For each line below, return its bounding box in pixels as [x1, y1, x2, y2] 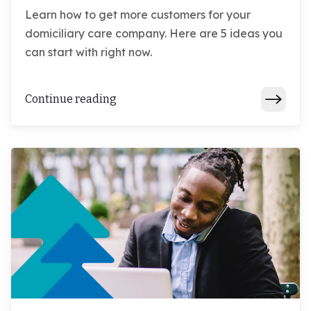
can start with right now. [25, 44, 152, 59]
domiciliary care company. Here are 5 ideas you [25, 26, 283, 40]
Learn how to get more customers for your [25, 7, 251, 22]
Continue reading [25, 92, 117, 106]
